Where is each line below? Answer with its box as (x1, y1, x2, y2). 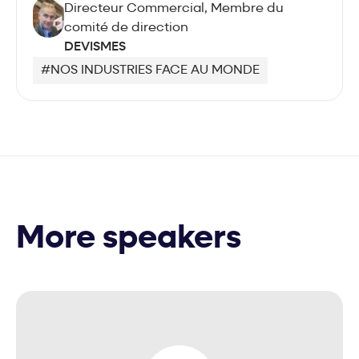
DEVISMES (64, 40, 127, 54)
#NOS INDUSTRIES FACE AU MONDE (41, 63, 260, 77)
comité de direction (64, 21, 189, 34)
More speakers (16, 223, 241, 256)
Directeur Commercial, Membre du (64, 2, 284, 15)
